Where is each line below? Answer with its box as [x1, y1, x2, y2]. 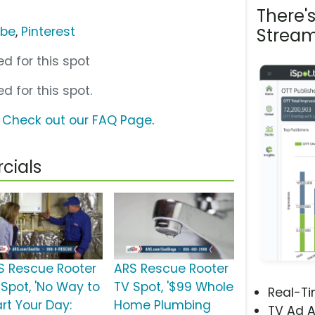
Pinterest [21, 22, 76, 40]
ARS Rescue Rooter [113, 260, 229, 278]
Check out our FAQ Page [2, 111, 152, 129]
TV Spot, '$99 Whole [113, 278, 233, 296]
